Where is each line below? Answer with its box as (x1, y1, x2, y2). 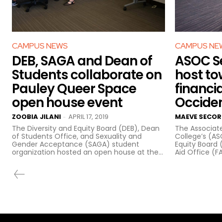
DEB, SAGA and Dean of (12, 52, 152, 70)
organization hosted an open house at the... (12, 147, 163, 157)
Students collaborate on (12, 65, 162, 84)
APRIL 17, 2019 (68, 111, 109, 121)
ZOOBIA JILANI (12, 111, 61, 121)
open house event (12, 93, 122, 111)
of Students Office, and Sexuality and (12, 131, 142, 141)
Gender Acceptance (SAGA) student (12, 139, 139, 149)
